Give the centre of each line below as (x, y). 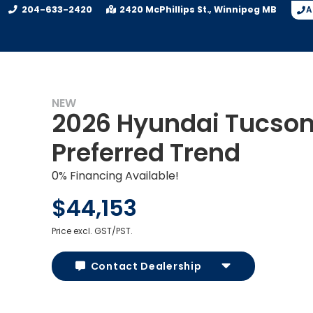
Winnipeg (237, 9)
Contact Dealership (146, 266)
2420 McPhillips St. (165, 9)
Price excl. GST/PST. (92, 231)
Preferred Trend (146, 153)
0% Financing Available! (115, 176)
